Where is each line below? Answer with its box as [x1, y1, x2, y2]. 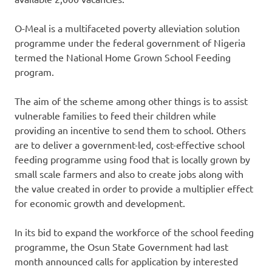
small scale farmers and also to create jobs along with [15, 168, 243, 180]
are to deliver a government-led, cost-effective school [15, 138, 245, 151]
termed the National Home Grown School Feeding [15, 51, 231, 64]
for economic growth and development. [15, 197, 185, 209]
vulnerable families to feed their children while [15, 109, 216, 122]
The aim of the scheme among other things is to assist [15, 95, 248, 107]
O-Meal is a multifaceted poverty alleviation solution [15, 22, 240, 35]
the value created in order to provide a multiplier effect [15, 182, 253, 195]
